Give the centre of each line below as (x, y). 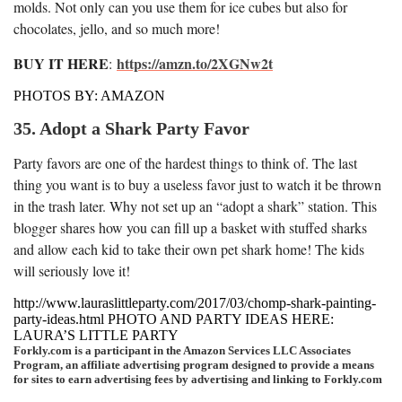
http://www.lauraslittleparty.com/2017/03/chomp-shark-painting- (195, 302)
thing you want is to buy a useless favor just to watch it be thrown (197, 184)
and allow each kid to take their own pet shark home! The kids (189, 249)
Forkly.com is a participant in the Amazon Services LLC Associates (182, 350)
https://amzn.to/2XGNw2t (195, 63)
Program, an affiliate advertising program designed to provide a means (194, 364)
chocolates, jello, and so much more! (117, 28)
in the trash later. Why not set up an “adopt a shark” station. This (195, 205)
